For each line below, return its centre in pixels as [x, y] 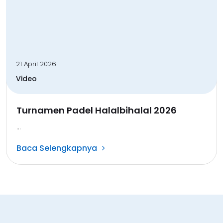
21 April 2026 [36, 64]
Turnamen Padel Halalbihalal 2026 [97, 110]
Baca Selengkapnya [57, 148]
